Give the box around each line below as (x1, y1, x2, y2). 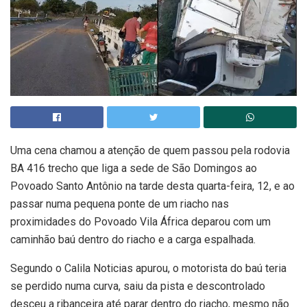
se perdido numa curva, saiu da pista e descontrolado (10, 279, 265, 293)
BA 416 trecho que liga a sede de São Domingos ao (10, 161, 257, 175)
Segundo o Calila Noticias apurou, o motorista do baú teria (10, 261, 286, 275)
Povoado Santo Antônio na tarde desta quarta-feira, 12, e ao (10, 179, 295, 193)
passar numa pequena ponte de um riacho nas (10, 197, 229, 210)
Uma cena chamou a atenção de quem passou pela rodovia (10, 143, 290, 157)
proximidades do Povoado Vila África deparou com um (10, 214, 271, 228)
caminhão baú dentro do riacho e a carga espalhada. (10, 232, 256, 246)
